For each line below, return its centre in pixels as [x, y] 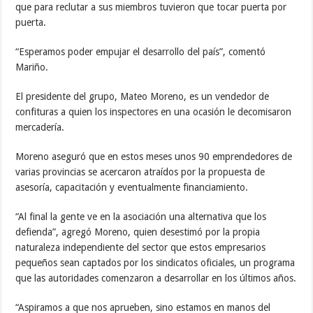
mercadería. [40, 127]
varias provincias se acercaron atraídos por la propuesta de [140, 172]
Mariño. [32, 67]
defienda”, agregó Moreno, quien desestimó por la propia [138, 232]
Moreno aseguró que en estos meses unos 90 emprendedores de [154, 156]
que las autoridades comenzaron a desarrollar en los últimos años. [156, 278]
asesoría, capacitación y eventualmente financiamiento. [132, 187]
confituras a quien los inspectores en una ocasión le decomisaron [154, 111]
